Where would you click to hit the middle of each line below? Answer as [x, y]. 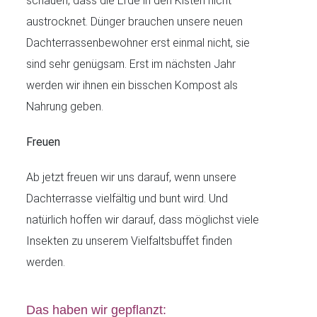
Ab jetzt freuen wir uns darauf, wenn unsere [132, 177]
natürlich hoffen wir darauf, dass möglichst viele [143, 219]
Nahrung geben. [65, 106]
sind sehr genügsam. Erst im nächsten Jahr [131, 64]
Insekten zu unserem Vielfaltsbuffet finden [129, 241]
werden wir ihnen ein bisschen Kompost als [132, 85]
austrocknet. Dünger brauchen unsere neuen [135, 21]
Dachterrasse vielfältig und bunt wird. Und [127, 198]
